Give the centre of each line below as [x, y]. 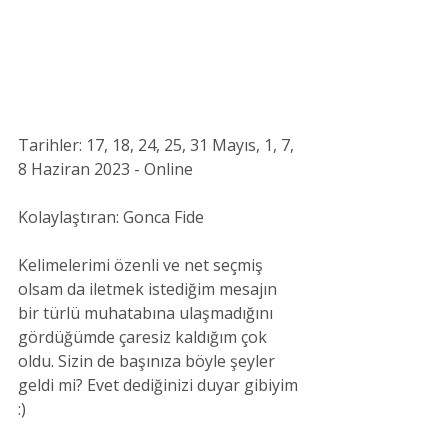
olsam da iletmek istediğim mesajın [149, 289]
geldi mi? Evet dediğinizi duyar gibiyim [160, 385]
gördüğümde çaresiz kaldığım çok [144, 337]
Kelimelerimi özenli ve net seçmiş [142, 265]
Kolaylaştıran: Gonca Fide [113, 217]
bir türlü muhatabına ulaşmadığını [147, 313]
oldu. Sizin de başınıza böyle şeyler [148, 361]
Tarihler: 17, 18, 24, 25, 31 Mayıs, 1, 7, [158, 145]
